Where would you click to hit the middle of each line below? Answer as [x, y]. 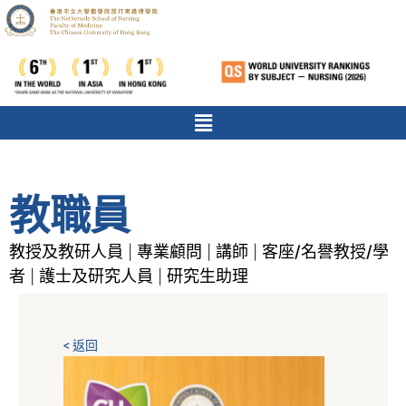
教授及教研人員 [66, 252]
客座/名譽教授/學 [325, 252]
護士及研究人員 [96, 276]
